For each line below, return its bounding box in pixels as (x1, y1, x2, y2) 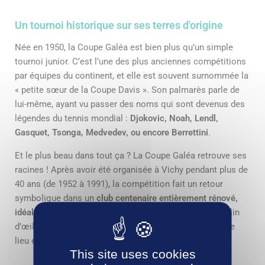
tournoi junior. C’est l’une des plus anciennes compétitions (15, 56, 246, 67)
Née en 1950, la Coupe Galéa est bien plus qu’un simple (15, 41, 233, 53)
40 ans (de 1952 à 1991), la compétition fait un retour (15, 178, 223, 189)
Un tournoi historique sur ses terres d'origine (15, 18, 223, 31)
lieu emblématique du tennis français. (15, 235, 163, 246)
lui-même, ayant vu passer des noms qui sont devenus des (15, 98, 245, 109)
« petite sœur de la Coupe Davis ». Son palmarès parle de (15, 84, 240, 95)
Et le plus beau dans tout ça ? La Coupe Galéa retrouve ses (15, 150, 247, 161)
